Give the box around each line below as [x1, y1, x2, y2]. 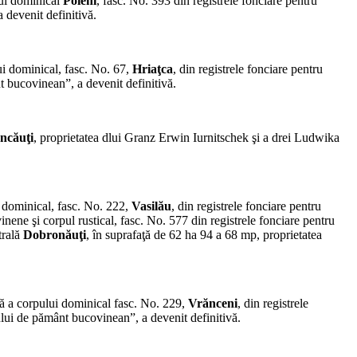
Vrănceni [188, 296, 237, 311]
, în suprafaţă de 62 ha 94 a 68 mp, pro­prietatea [86, 228, 322, 242]
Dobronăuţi [23, 228, 86, 242]
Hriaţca [132, 62, 173, 76]
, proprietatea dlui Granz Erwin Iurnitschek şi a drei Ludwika [33, 131, 339, 145]
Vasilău [131, 199, 171, 214]
